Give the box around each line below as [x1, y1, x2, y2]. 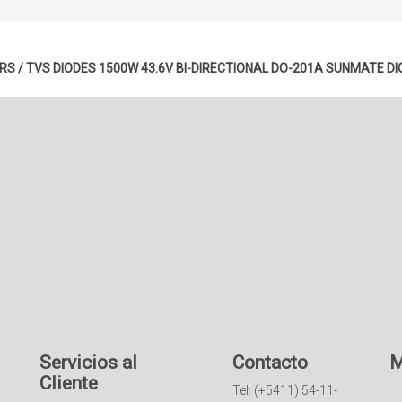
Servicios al [39, 352, 137, 373]
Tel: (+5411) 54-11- [232, 383, 337, 398]
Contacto [232, 352, 308, 373]
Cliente [39, 372, 98, 394]
